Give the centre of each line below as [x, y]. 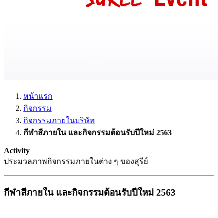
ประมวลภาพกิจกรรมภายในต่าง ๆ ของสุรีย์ [76, 161]
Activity [17, 151]
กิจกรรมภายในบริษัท [59, 120]
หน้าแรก [38, 96]
